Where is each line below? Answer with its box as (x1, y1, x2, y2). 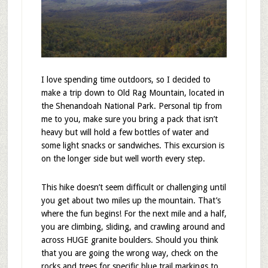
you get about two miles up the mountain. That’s (41, 195, 221, 205)
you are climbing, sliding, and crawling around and (41, 221, 225, 232)
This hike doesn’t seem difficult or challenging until (41, 182, 226, 192)
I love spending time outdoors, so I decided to (41, 74, 211, 84)
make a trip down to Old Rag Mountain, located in (41, 87, 224, 98)
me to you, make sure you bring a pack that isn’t (41, 114, 218, 124)
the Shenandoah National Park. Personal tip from (41, 100, 222, 111)
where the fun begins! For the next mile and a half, (41, 208, 227, 218)
